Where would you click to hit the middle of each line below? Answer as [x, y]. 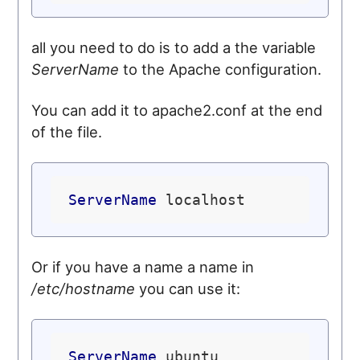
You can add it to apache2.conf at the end [177, 110]
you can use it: [188, 288]
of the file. [67, 131]
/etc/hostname [84, 288]
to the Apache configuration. [221, 69]
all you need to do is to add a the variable [174, 47]
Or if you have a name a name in [143, 266]
